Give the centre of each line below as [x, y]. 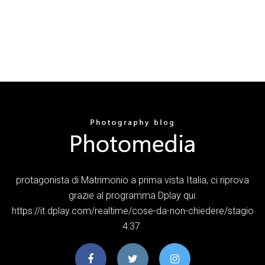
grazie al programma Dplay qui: [132, 195]
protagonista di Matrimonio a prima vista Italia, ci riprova [132, 180]
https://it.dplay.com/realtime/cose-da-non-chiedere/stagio [132, 211]
